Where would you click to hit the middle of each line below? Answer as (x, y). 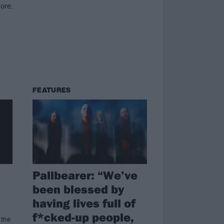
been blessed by (78, 189)
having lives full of (84, 203)
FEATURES (51, 90)
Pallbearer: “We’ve (85, 175)
